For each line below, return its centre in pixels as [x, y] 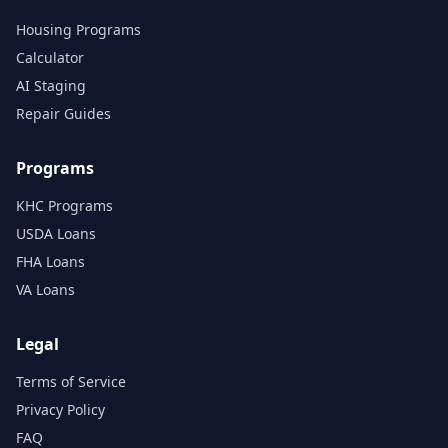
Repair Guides [63, 113]
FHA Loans [50, 261]
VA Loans [45, 289]
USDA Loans [56, 233]
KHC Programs [64, 205]
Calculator [50, 57]
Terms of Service [71, 381]
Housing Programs [78, 29]
